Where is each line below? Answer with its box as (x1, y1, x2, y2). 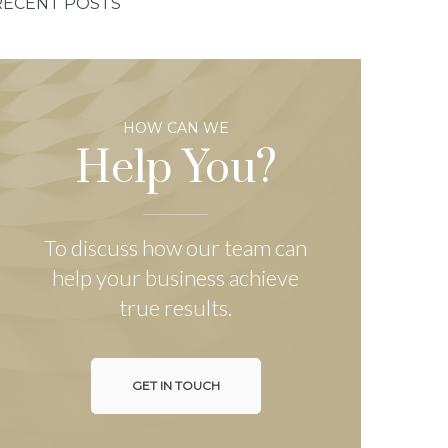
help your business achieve (52, 263, 300, 291)
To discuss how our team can (44, 233, 308, 261)
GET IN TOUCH (131, 377, 220, 393)
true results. (119, 293, 233, 321)
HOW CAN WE (122, 118, 229, 137)
